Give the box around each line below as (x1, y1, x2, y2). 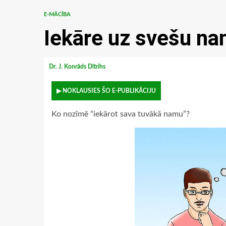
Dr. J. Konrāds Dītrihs (49, 64, 107, 70)
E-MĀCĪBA (44, 12, 71, 17)
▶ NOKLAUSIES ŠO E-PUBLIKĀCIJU (56, 88, 156, 94)
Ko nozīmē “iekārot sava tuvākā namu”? (51, 110, 190, 118)
